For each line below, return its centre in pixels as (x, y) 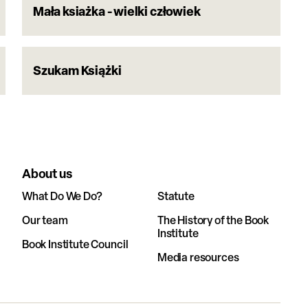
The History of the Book (213, 220)
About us (47, 174)
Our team (45, 220)
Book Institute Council (75, 244)
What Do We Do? (62, 196)
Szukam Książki (77, 70)
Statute (176, 196)
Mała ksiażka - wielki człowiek (117, 11)
